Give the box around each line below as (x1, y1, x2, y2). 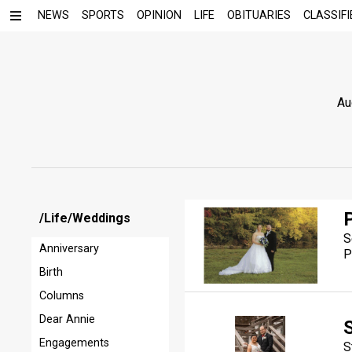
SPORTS (82, 9, 124, 22)
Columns (39, 288, 85, 302)
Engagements (39, 335, 110, 350)
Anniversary (39, 241, 100, 255)
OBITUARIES (227, 9, 291, 22)
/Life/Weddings (39, 210, 131, 225)
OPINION (137, 9, 181, 22)
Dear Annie (39, 312, 96, 326)
